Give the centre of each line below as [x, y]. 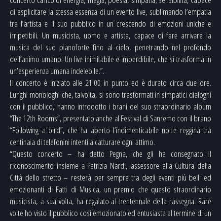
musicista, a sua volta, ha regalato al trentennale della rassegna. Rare [110, 201]
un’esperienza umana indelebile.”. [57, 71]
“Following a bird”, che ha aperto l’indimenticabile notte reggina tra [110, 130]
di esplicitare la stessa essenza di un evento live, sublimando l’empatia [110, 11]
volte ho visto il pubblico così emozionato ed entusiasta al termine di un [110, 213]
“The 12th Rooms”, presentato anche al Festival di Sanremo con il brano [110, 118]
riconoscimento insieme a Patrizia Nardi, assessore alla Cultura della [110, 165]
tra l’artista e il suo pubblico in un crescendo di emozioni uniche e [110, 23]
